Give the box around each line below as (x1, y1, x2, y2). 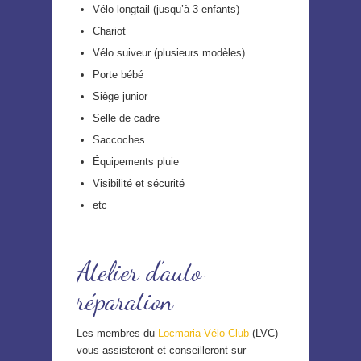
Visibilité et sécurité (93, 177, 185, 190)
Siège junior (93, 90, 147, 103)
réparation (77, 285, 173, 317)
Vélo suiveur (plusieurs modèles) (93, 47, 245, 60)
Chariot (93, 25, 126, 38)
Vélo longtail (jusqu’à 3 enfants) (93, 3, 239, 16)
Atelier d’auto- (77, 256, 216, 288)
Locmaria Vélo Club (158, 327, 249, 340)
